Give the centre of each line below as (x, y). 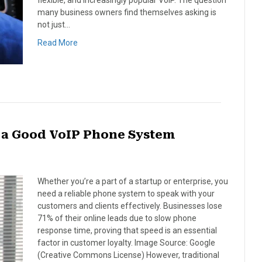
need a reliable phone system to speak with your (126, 194)
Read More (58, 43)
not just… (54, 25)
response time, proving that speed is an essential (127, 230)
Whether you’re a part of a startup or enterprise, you (133, 181)
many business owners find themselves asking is (127, 12)
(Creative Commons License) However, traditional (128, 255)
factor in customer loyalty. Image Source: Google (126, 243)
